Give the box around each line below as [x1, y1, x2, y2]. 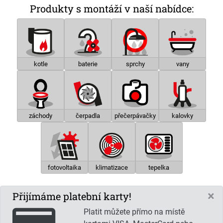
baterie [78, 60, 98, 68]
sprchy [125, 60, 145, 68]
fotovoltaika [47, 164, 81, 172]
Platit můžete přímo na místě [83, 207, 185, 217]
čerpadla [76, 112, 100, 120]
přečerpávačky [114, 112, 156, 120]
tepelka [148, 164, 169, 172]
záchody [29, 112, 52, 120]
